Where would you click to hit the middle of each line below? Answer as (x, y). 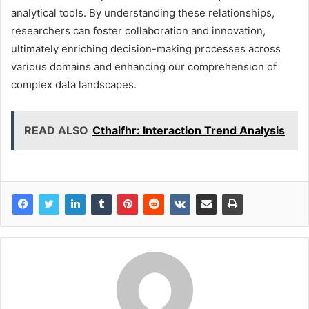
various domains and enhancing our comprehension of (144, 66)
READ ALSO (56, 130)
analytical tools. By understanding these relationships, (143, 12)
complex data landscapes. (74, 84)
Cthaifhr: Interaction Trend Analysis (189, 130)
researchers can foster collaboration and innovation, (138, 30)
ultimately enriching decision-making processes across (146, 48)
